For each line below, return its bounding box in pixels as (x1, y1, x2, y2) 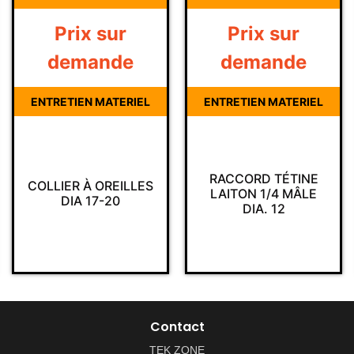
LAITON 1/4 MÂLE (210, 185, 317, 201)
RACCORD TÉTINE (209, 170, 318, 186)
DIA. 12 (242, 200, 285, 217)
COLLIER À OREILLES (28, 178, 153, 194)
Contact (149, 318, 205, 337)
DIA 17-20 (61, 193, 120, 209)
